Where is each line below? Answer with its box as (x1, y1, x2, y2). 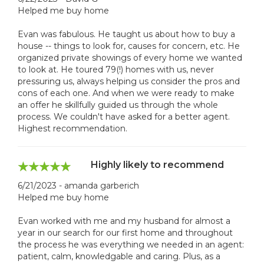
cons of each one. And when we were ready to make (18, 87, 235, 98)
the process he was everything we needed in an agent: (18, 239, 244, 250)
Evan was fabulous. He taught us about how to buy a (18, 28, 235, 39)
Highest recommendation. (18, 123, 127, 134)
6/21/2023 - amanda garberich (18, 180, 139, 191)
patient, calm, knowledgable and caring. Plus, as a (18, 250, 220, 262)
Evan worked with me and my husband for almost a (18, 215, 230, 226)
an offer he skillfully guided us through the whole (18, 99, 218, 110)
